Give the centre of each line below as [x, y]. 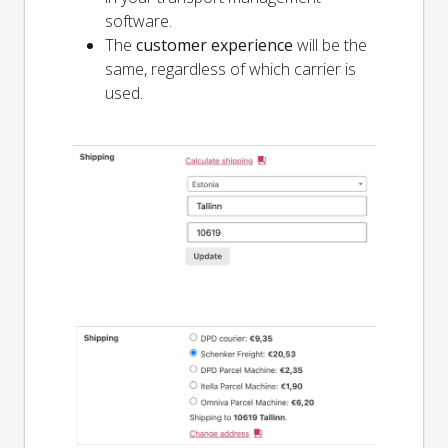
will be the [330, 44]
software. [138, 20]
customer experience [214, 44]
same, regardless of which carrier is [230, 68]
